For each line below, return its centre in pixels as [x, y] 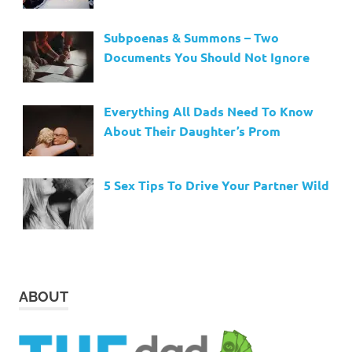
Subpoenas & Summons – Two [191, 38]
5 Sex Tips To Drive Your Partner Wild [216, 185]
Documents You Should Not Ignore [206, 57]
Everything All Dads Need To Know [208, 111]
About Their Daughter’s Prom [192, 130]
